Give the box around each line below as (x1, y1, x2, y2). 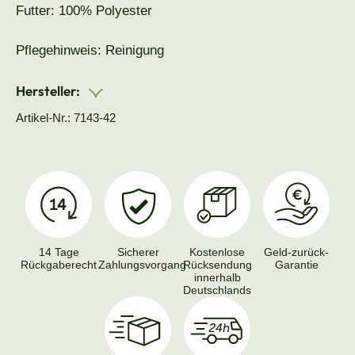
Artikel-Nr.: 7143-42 (16, 111, 116, 125)
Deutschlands (183, 284, 251, 297)
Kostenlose (189, 246, 245, 259)
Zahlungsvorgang (98, 258, 186, 272)
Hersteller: (16, 82, 82, 100)
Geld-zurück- (264, 246, 329, 259)
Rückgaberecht (21, 258, 97, 272)
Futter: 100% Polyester (16, 3, 152, 19)
